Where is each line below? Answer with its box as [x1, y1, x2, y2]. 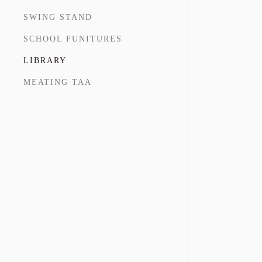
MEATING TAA [23, 78, 92, 87]
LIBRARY [23, 56, 67, 65]
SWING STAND [23, 13, 92, 22]
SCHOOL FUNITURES [23, 35, 122, 43]
